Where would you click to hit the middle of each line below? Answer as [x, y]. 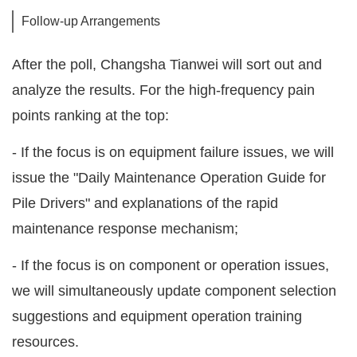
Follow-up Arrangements [94, 22]
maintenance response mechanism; [129, 229]
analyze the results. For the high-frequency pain [163, 90]
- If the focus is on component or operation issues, [171, 266]
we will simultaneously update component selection [174, 291]
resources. [49, 342]
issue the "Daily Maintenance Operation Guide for [169, 178]
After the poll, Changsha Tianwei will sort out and [167, 65]
